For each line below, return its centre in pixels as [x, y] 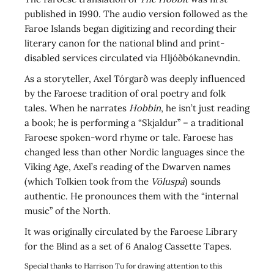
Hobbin [145, 108]
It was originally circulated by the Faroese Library [131, 232]
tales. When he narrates [77, 108]
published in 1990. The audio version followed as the [136, 14]
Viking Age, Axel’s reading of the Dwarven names [128, 167]
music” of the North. [68, 211]
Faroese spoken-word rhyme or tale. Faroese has [129, 138]
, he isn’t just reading [205, 108]
